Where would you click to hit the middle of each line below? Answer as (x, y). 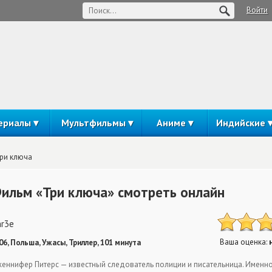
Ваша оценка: (244, 242)
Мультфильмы (93, 123)
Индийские (240, 123)
